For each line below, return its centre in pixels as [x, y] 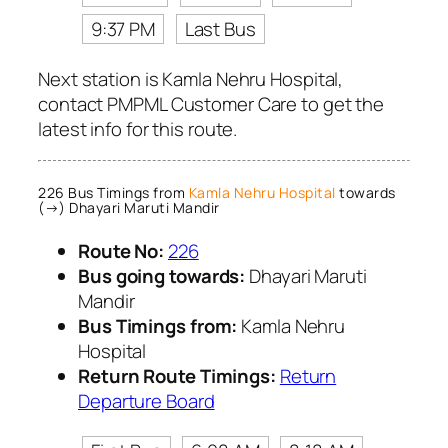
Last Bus [220, 28]
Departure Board [146, 400]
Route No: [121, 250]
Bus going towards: [162, 275]
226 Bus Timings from [113, 193]
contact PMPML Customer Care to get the [211, 103]
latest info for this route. [138, 128]
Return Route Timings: [177, 375]
